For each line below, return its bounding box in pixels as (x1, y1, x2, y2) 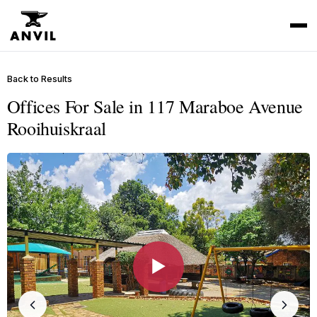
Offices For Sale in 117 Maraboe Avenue (6, 94, 303, 119)
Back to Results (6, 73, 72, 84)
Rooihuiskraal (6, 116, 106, 141)
